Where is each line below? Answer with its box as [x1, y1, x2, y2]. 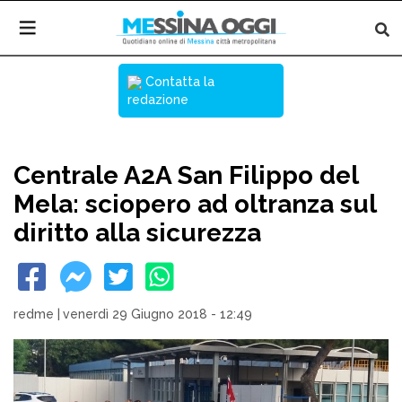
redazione [127, 92, 188, 107]
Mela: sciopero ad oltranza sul [13, 189, 376, 219]
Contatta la [142, 74, 214, 89]
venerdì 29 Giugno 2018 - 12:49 [63, 307, 252, 321]
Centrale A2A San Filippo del [13, 161, 358, 190]
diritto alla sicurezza [13, 218, 261, 248]
